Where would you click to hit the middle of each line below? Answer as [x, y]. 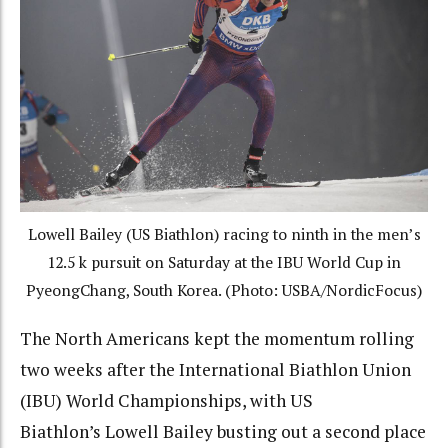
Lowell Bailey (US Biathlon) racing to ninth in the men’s [224, 235]
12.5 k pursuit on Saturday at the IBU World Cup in [224, 263]
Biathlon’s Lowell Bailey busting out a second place [223, 431]
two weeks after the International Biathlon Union [215, 369]
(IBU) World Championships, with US [166, 400]
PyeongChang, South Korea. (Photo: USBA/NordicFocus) [224, 291]
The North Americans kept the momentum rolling [217, 338]
